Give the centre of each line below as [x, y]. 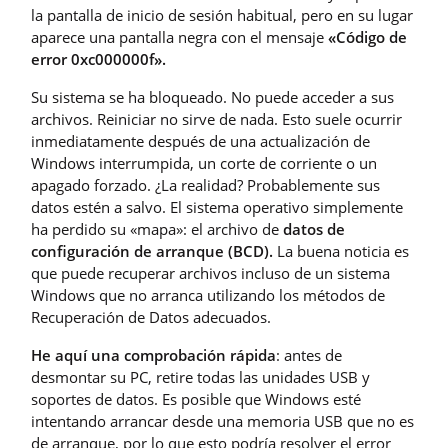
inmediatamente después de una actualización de [200, 140]
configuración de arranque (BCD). [154, 250]
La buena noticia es [343, 250]
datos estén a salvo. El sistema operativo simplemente [217, 206]
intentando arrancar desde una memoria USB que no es [222, 420]
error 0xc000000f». [98, 58]
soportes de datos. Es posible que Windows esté [196, 398]
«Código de [367, 36]
